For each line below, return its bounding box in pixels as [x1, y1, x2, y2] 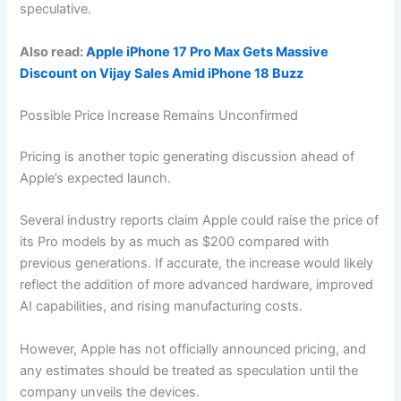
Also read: [20, 43, 87, 60]
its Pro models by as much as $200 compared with [20, 234, 330, 251]
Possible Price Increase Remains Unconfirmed [20, 107, 299, 124]
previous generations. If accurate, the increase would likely [20, 255, 374, 272]
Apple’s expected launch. [20, 169, 172, 186]
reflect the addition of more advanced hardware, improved [20, 277, 374, 294]
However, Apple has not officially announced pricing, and [20, 340, 367, 357]
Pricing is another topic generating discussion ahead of [20, 148, 355, 165]
